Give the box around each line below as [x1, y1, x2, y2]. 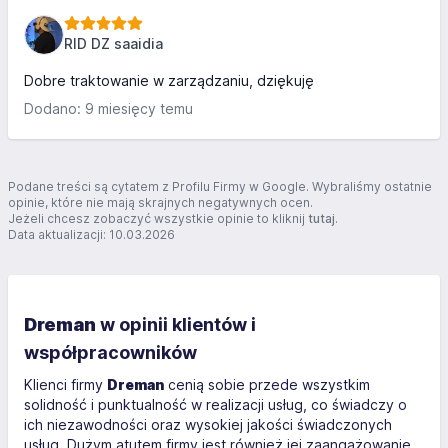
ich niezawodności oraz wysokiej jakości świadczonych [24, 416, 392, 433]
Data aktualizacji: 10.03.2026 [8, 227, 175, 242]
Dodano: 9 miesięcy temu [24, 100, 193, 117]
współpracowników [24, 342, 197, 363]
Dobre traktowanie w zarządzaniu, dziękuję [24, 72, 314, 89]
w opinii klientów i [96, 314, 256, 335]
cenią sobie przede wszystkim [164, 376, 370, 393]
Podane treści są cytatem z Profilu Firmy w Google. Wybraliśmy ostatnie [8, 179, 432, 194]
